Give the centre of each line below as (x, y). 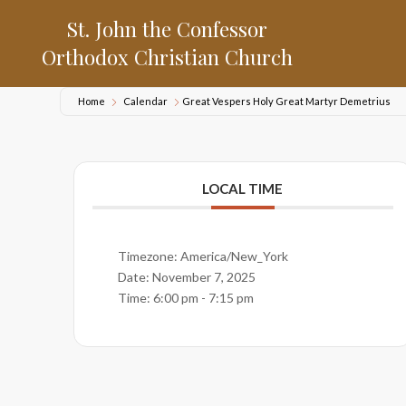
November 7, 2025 (203, 277)
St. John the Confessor (167, 29)
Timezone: (149, 256)
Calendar (145, 101)
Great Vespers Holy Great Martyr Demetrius (286, 101)
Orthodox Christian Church (167, 57)
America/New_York (234, 256)
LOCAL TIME (243, 188)
